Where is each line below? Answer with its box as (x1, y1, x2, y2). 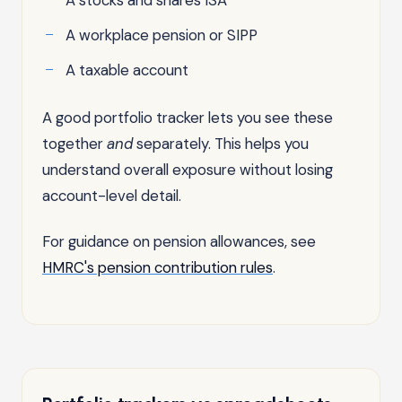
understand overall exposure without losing (42, 159, 333, 179)
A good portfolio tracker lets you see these (42, 107, 333, 127)
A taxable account (66, 59, 188, 80)
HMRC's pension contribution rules (42, 257, 273, 277)
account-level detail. (42, 185, 181, 205)
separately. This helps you (133, 133, 309, 153)
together (42, 133, 107, 153)
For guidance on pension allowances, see (42, 231, 316, 251)
